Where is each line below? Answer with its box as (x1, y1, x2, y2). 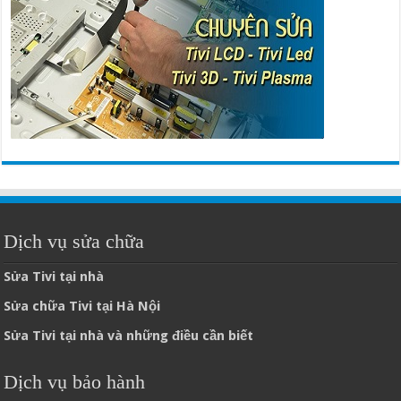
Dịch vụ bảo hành (4, 371, 146, 394)
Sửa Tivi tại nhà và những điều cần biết (4, 328, 254, 345)
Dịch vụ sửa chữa (4, 230, 145, 253)
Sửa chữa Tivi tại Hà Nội (4, 298, 161, 315)
